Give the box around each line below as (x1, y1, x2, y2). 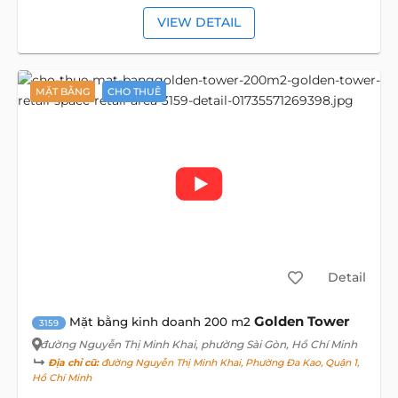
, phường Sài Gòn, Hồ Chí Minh (195, 338, 357, 352)
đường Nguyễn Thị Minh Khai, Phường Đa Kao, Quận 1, (98, 357, 359, 370)
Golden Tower (253, 313, 349, 330)
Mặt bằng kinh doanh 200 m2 (68, 314, 251, 330)
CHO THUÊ (107, 85, 161, 99)
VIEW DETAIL (157, 14, 241, 31)
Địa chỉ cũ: (47, 357, 99, 370)
